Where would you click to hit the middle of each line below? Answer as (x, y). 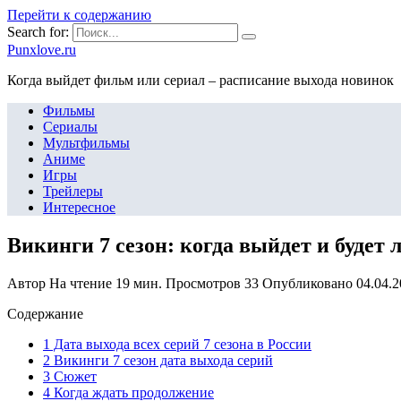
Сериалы (70, 127)
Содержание (45, 313)
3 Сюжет (70, 376)
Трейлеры (73, 191)
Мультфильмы (86, 143)
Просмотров (203, 283)
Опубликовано (307, 283)
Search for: (38, 32)
